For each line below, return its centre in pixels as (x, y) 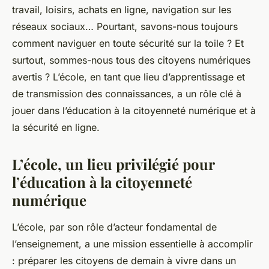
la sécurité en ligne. (56, 128)
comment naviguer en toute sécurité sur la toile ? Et (128, 44)
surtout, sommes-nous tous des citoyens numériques (131, 60)
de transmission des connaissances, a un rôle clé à (127, 94)
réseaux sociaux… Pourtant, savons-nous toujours (125, 27)
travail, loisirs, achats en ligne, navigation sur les (122, 10)
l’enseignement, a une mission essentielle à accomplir (132, 244)
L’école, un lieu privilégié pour (113, 164)
